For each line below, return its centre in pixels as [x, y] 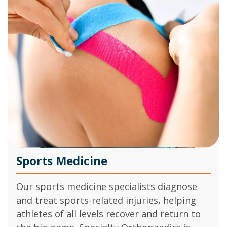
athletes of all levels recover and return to [108, 214]
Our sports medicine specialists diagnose [106, 186]
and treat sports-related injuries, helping [106, 200]
